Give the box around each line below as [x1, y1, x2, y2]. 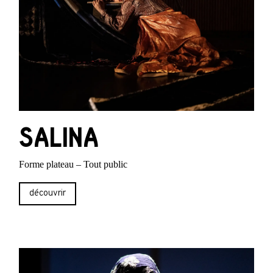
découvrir [29, 188, 66, 200]
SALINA [19, 123, 99, 152]
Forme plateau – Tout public [19, 158, 128, 169]
